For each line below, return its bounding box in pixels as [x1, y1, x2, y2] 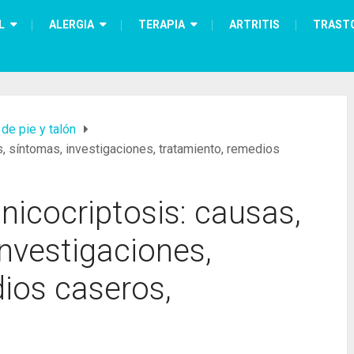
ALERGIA [49, 18, 94, 31]
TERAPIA [138, 18, 185, 31]
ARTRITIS [229, 18, 280, 31]
